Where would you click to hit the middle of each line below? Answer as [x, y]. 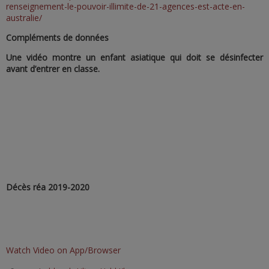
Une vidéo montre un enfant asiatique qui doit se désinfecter [134, 57]
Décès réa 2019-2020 [48, 187]
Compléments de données [57, 38]
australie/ [24, 18]
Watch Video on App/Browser [63, 250]
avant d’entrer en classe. [53, 69]
